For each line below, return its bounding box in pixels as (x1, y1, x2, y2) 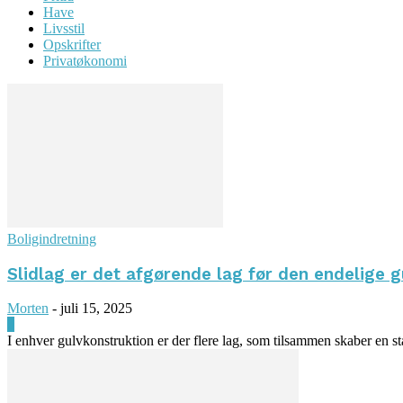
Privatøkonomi (43, 52, 127, 68)
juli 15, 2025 (60, 300, 132, 317)
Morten (7, 300, 49, 317)
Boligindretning (7, 230, 96, 246)
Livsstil (43, 20, 85, 36)
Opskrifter (43, 36, 101, 52)
